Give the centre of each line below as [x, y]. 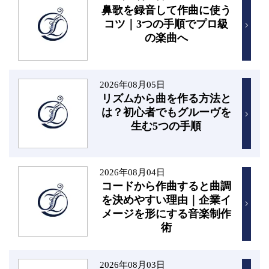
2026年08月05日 [132, 84]
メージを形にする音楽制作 [166, 214]
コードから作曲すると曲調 [166, 186]
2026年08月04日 [132, 172]
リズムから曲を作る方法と [166, 98]
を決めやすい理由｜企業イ [166, 200]
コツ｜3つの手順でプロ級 [166, 24]
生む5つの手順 [166, 126]
